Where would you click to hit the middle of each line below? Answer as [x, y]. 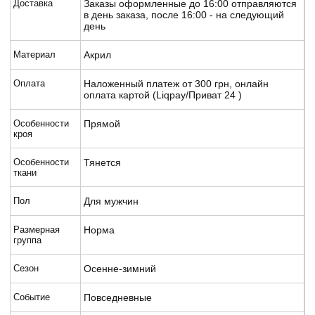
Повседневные [118, 297]
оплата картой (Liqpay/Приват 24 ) [163, 95]
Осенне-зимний [120, 268]
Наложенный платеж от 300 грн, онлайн [176, 83]
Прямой [102, 123]
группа [27, 240]
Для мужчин [111, 201]
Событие [32, 297]
